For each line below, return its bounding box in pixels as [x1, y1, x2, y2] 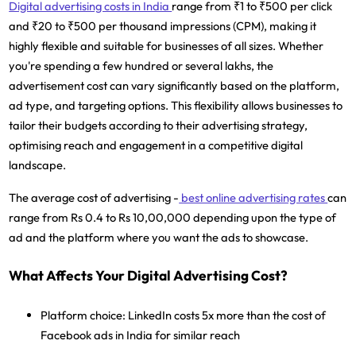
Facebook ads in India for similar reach [41, 327, 241, 343]
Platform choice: [41, 308, 126, 323]
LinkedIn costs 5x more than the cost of [126, 308, 327, 323]
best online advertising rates [179, 189, 328, 205]
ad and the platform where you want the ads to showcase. [9, 229, 309, 245]
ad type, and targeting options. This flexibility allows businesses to [9, 97, 343, 113]
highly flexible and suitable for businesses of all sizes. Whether [9, 37, 324, 53]
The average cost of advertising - [9, 189, 180, 205]
